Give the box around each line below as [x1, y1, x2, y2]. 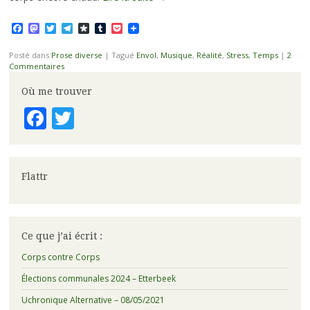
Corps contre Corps [21, 250, 100, 263]
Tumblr [105, 20, 145, 36]
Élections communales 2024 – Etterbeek [21, 272, 176, 284]
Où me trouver [21, 86, 92, 98]
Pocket [122, 20, 158, 36]
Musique [160, 50, 192, 61]
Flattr [21, 170, 48, 182]
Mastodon [39, 20, 93, 36]
